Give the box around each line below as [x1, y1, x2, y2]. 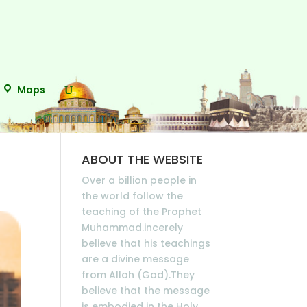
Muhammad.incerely [82, 221, 184, 234]
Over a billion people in [82, 173, 197, 187]
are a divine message [82, 252, 190, 266]
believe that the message [82, 284, 210, 297]
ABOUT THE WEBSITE [82, 151, 204, 168]
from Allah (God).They [82, 268, 195, 282]
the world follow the [82, 189, 184, 203]
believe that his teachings [82, 236, 211, 250]
